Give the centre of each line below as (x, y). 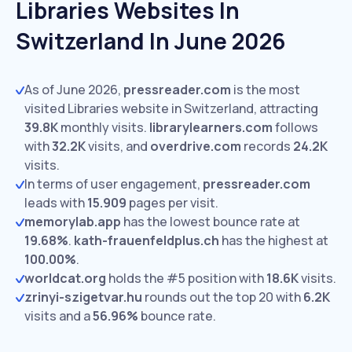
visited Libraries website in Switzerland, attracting (171, 108)
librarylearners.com (211, 127)
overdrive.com (196, 146)
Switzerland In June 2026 (150, 41)
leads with (56, 203)
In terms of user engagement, (114, 184)
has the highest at (274, 240)
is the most (266, 90)
